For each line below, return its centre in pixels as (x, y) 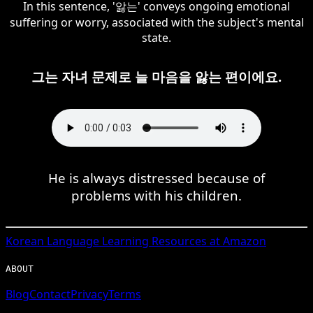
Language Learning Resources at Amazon (155, 241)
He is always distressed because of (156, 177)
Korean (25, 241)
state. (156, 37)
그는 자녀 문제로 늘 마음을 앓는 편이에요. (156, 76)
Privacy (89, 294)
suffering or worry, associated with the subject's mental (156, 22)
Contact (50, 294)
